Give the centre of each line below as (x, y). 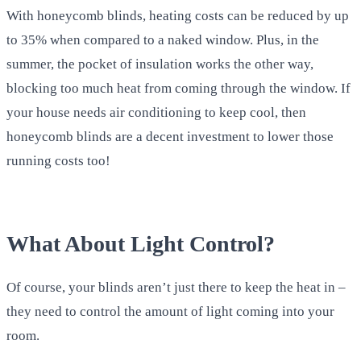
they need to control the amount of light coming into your (170, 311)
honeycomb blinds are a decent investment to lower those (170, 136)
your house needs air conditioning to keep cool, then (156, 112)
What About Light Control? (141, 243)
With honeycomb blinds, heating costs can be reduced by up (178, 15)
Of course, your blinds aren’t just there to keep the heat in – (176, 287)
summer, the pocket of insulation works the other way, (160, 64)
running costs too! (58, 160)
